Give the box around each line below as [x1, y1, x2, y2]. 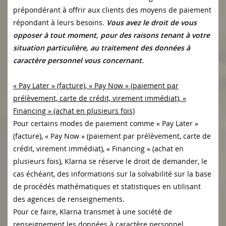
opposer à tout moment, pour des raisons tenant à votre [13, 30, 210, 40]
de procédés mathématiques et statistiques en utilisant [13, 182, 201, 192]
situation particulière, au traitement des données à [13, 43, 190, 53]
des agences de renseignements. [13, 194, 125, 204]
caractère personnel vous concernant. [13, 55, 144, 66]
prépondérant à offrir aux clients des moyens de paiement [13, 5, 211, 15]
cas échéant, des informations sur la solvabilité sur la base [13, 169, 211, 179]
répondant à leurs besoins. [13, 18, 106, 28]
